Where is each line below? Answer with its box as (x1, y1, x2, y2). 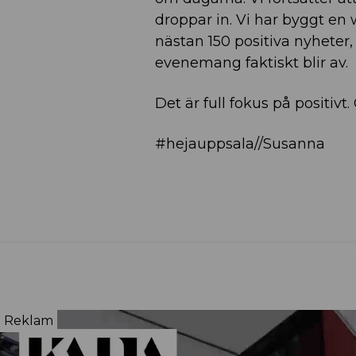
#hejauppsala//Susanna (155, 135, 325, 153)
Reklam (4, 313, 53, 328)
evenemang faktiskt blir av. (155, 54, 348, 72)
